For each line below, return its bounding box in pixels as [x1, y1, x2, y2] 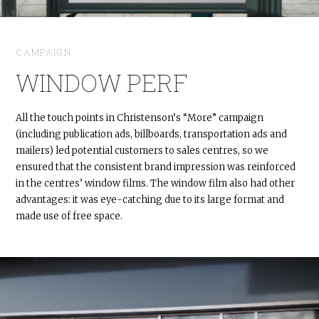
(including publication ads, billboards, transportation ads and [16, 127, 288, 140]
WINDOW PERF [16, 66, 189, 99]
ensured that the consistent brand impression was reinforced [16, 160, 296, 173]
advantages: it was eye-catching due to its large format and [16, 193, 285, 206]
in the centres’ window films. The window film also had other [16, 177, 296, 189]
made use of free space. [16, 209, 123, 222]
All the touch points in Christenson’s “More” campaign [16, 111, 264, 124]
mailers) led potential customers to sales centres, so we [16, 144, 269, 157]
